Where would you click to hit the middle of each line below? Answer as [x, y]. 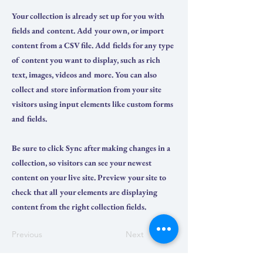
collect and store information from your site [87, 89]
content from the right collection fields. [79, 206]
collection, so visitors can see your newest [82, 162]
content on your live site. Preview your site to [89, 177]
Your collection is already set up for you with [88, 16]
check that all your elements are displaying [85, 192]
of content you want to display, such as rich [86, 60]
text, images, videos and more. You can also [84, 74]
